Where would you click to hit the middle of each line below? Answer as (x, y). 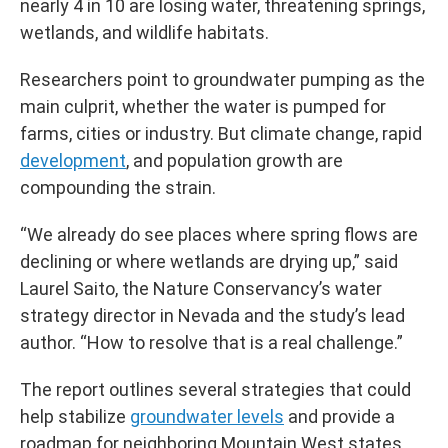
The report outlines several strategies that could (215, 389)
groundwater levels (207, 416)
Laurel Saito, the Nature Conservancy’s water (201, 288)
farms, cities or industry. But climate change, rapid (221, 133)
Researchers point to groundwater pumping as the (222, 79)
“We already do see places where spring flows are (219, 234)
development (73, 160)
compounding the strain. (118, 187)
